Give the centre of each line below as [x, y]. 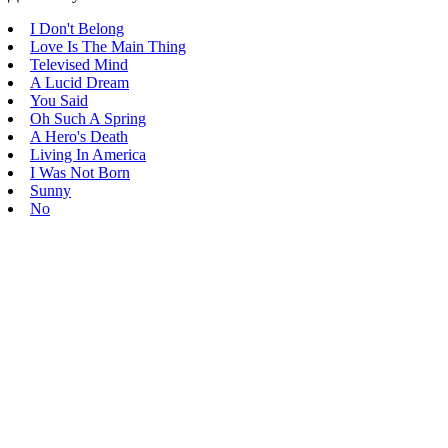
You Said [59, 100]
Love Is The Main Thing [108, 46]
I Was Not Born [80, 172]
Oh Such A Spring [88, 118]
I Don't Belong [77, 28]
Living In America [88, 154]
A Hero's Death [79, 136]
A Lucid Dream [79, 82]
